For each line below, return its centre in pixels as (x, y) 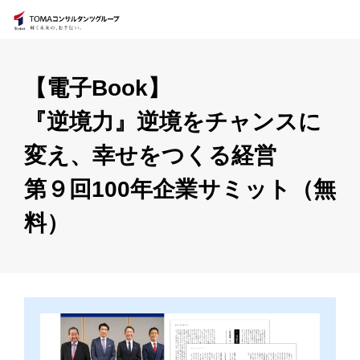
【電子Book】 (97, 88)
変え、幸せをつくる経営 (150, 155)
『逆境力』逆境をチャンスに (173, 122)
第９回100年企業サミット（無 (180, 189)
